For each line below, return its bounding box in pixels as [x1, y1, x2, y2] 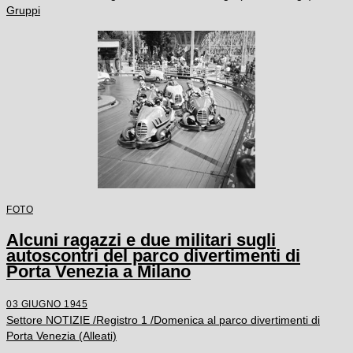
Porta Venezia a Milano [6, 261, 191, 281]
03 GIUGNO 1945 [6, 298, 87, 309]
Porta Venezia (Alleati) [6, 329, 117, 342]
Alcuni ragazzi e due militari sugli [6, 229, 276, 250]
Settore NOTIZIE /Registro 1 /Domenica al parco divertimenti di [6, 313, 320, 326]
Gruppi [6, 4, 40, 17]
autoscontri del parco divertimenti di [6, 245, 300, 266]
